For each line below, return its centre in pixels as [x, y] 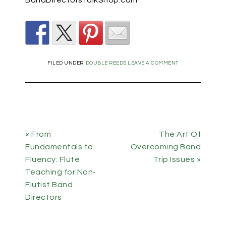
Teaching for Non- [61, 172]
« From [38, 134]
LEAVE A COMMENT [153, 63]
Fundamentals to [59, 147]
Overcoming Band [165, 147]
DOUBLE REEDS [106, 63]
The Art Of [180, 134]
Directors [44, 197]
